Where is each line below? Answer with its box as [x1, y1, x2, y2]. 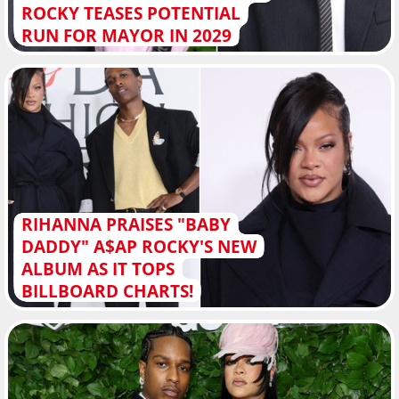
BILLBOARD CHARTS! [20, 278, 193, 303]
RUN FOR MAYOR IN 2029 [20, 23, 232, 48]
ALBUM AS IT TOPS [20, 256, 175, 281]
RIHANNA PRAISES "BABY [20, 211, 231, 236]
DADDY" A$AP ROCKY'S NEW [20, 233, 256, 258]
